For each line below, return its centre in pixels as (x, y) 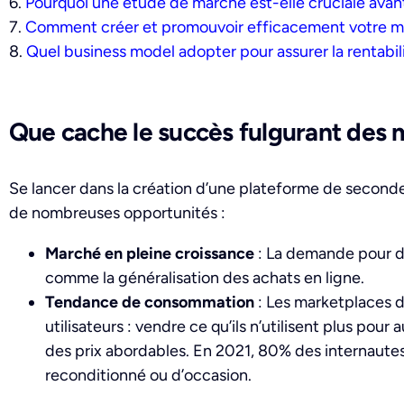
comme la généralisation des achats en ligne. (205, 278)
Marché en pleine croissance (150, 254)
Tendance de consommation (150, 303)
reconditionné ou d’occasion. (148, 376)
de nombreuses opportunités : (117, 213)
